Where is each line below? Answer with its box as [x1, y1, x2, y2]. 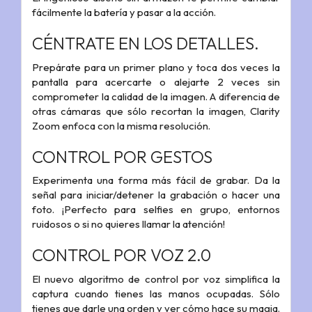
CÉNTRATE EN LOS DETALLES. [32, 33, 259, 54]
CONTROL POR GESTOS [32, 146, 212, 167]
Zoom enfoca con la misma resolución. [32, 118, 210, 132]
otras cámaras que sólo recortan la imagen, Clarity [32, 104, 280, 118]
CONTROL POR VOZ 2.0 [32, 244, 211, 266]
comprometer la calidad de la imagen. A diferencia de [32, 89, 280, 103]
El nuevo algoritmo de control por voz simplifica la [32, 272, 280, 286]
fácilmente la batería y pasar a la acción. [32, 6, 216, 19]
